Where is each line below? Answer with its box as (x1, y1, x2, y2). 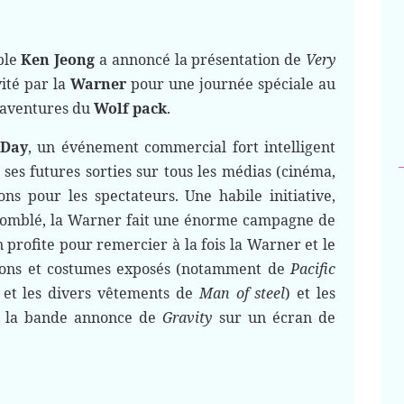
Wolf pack (94, 98, 167, 118)
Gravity (162, 308, 213, 327)
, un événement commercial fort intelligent (28, 137, 336, 157)
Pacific (290, 259, 335, 279)
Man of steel (198, 283, 286, 303)
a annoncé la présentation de (95, 50, 307, 69)
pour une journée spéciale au (126, 74, 336, 94)
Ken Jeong (21, 50, 96, 69)
